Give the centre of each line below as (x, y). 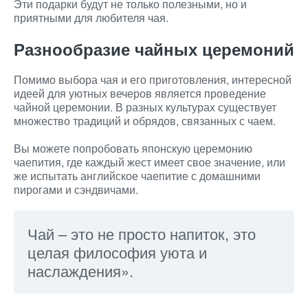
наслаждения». (80, 271)
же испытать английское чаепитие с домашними (137, 176)
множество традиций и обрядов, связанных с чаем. (145, 121)
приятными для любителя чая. (91, 18)
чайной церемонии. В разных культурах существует (145, 107)
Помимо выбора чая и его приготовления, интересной (153, 79)
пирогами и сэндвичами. (76, 189)
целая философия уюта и (117, 252)
